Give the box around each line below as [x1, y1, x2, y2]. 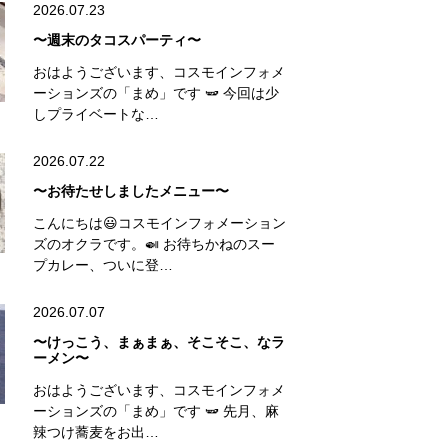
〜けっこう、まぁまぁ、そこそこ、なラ [32, 333, 285, 350]
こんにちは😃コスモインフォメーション [32, 214, 286, 231]
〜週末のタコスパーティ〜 [32, 31, 201, 48]
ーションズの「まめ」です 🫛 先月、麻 [32, 402, 279, 419]
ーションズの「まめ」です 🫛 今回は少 [32, 84, 279, 101]
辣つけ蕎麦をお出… [32, 423, 159, 440]
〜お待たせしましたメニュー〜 [32, 182, 229, 199]
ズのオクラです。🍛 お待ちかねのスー [32, 235, 275, 252]
